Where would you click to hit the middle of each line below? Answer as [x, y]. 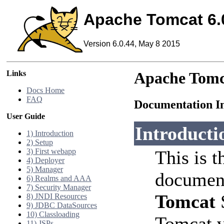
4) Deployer [45, 160]
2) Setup [40, 142]
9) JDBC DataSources [62, 205]
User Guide [26, 116]
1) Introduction [50, 133]
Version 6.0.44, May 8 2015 [132, 44]
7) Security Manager [59, 187]
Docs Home [45, 90]
